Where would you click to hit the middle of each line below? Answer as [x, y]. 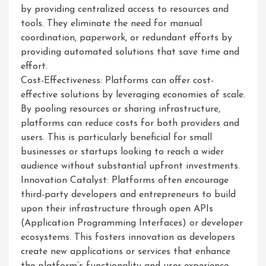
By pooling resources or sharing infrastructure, [121, 109]
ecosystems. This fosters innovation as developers [128, 237]
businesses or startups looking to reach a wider [122, 152]
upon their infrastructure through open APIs [117, 209]
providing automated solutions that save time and [130, 52]
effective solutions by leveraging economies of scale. [133, 95]
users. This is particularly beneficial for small [116, 138]
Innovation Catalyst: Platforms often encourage [125, 180]
